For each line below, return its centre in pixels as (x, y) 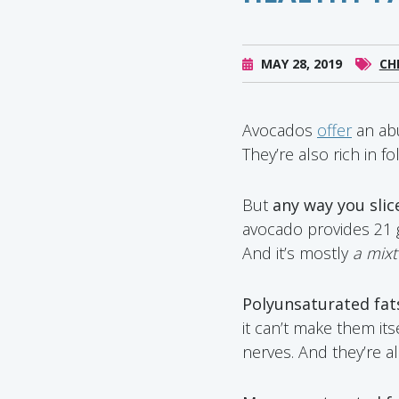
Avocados (280, 130)
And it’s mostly (297, 253)
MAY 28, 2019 (300, 64)
